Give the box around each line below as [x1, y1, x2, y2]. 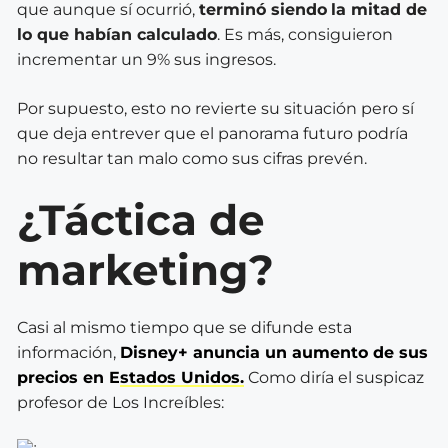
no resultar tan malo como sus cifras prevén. [17, 148, 367, 168]
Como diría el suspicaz [248, 367, 424, 387]
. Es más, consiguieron [217, 24, 393, 44]
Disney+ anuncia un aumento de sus [120, 342, 428, 362]
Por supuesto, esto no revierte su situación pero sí [17, 98, 414, 118]
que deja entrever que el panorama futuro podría [17, 123, 408, 143]
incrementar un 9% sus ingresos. [17, 49, 280, 69]
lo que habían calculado [17, 24, 217, 44]
